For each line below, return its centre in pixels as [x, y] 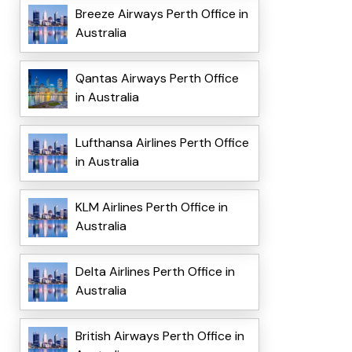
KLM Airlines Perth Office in [151, 207]
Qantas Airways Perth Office [157, 79]
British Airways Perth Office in [159, 336]
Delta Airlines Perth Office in [155, 272]
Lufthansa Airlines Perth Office [162, 143]
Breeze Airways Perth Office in [161, 14]
